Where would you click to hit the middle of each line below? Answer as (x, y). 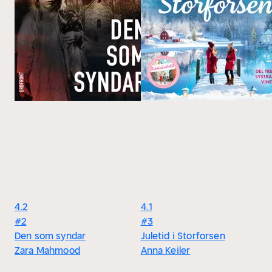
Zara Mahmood (47, 250)
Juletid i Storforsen (183, 236)
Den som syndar (50, 236)
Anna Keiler (165, 250)
